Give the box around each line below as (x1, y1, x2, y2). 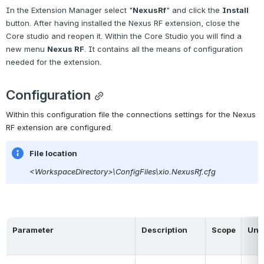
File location (29, 148, 77, 158)
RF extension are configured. (6, 122, 113, 132)
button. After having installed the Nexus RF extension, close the (6, 18, 240, 28)
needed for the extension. (6, 57, 101, 67)
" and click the (166, 5, 222, 15)
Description (141, 225, 187, 235)
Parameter (12, 225, 54, 235)
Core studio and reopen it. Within (6, 31, 128, 41)
